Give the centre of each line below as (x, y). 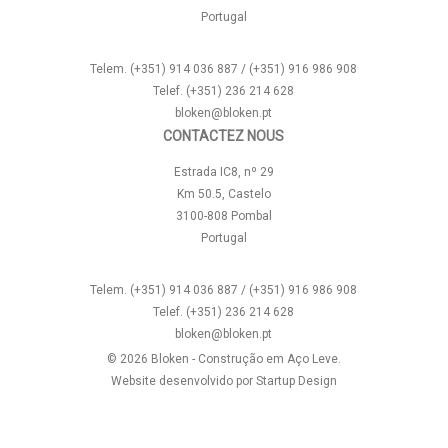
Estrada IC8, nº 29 (223, 172)
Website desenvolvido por (183, 381)
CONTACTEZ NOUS (224, 136)
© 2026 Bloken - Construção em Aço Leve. (223, 359)
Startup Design (296, 381)
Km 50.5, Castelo (223, 194)
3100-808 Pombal (223, 216)
